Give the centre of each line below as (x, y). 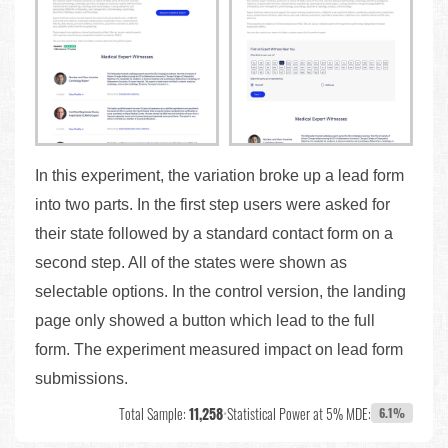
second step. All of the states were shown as (191, 262)
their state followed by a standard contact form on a (214, 233)
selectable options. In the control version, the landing (220, 291)
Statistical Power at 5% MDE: (299, 413)
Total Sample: (154, 413)
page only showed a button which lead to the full (205, 320)
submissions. (81, 378)
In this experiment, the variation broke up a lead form (219, 175)
